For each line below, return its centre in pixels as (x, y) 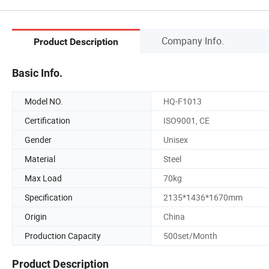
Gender (38, 139)
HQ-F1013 (183, 101)
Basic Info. (37, 73)
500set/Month (190, 235)
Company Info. (193, 41)
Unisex (176, 139)
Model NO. (44, 101)
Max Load (43, 178)
